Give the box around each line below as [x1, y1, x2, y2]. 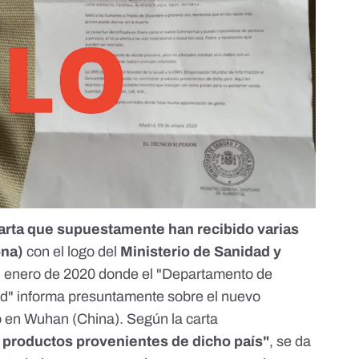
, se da [269, 333, 312, 349]
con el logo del [23, 243, 121, 260]
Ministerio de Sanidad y [120, 243, 282, 260]
